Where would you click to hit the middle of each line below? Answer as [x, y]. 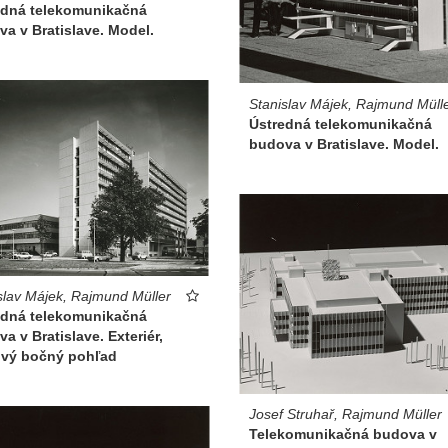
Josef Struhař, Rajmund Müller [345, 414]
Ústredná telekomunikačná [340, 123]
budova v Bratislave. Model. [344, 143]
